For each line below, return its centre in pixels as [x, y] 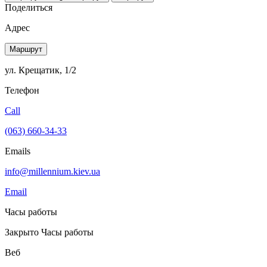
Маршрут [26, 49]
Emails [18, 151]
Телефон [22, 90]
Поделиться [29, 7]
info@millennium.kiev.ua [52, 171]
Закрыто [23, 232]
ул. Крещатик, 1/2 [41, 70]
